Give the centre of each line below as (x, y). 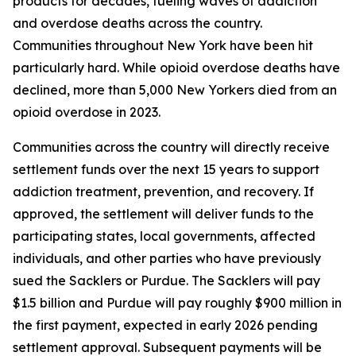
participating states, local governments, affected (164, 236)
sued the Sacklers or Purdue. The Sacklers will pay (166, 281)
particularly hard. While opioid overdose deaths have (176, 68)
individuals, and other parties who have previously (167, 258)
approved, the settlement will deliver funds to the (163, 214)
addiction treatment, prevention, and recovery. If (163, 192)
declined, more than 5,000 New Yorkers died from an (175, 90)
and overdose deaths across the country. (137, 23)
